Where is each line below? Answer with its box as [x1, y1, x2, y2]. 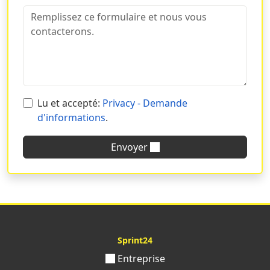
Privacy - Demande [102, 96, 187, 110]
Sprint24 [118, 234, 152, 246]
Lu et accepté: [37, 96, 102, 110]
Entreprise [115, 251, 165, 265]
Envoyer [110, 140, 150, 154]
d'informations [37, 110, 105, 124]
